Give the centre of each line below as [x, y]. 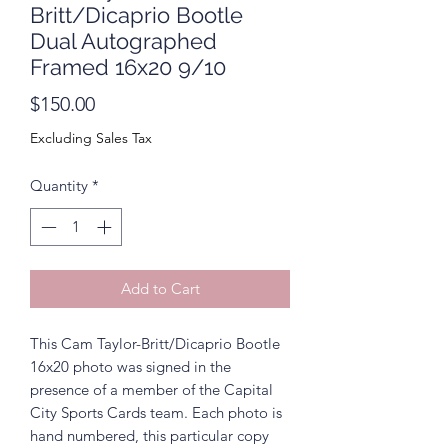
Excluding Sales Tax [91, 137]
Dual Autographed [123, 40]
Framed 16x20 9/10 [128, 66]
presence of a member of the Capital [151, 390]
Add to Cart [160, 289]
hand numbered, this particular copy [149, 436]
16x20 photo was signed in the [130, 367]
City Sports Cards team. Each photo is [156, 413]
